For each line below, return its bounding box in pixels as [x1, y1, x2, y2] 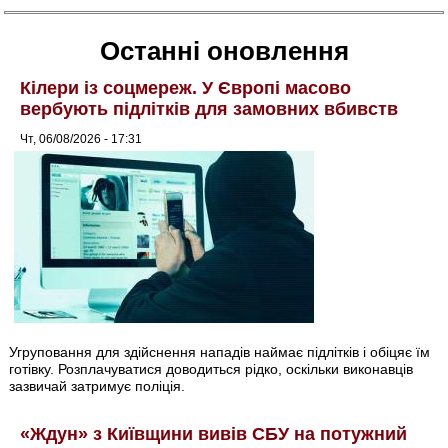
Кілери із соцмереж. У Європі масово [20, 77, 352, 98]
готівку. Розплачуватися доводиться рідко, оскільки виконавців [9, 361, 414, 378]
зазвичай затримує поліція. [9, 378, 186, 395]
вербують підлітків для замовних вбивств [20, 98, 399, 119]
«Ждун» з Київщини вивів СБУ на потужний [20, 424, 408, 445]
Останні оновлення [99, 35, 349, 66]
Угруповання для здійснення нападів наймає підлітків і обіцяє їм [9, 344, 431, 361]
